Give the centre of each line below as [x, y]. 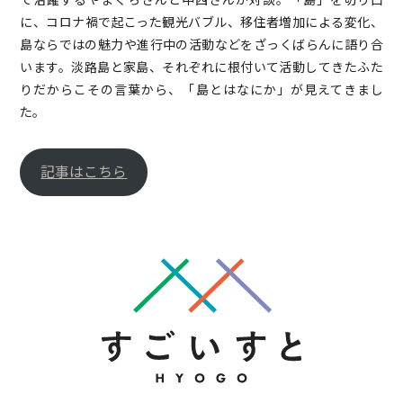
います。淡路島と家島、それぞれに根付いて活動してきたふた [201, 66]
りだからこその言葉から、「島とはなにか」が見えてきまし [201, 89]
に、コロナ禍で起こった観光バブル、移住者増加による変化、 [201, 21]
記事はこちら [84, 172]
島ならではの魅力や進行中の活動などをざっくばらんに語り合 [201, 44]
